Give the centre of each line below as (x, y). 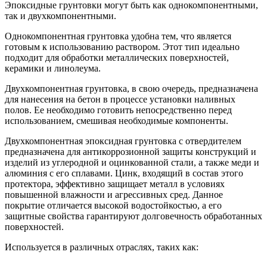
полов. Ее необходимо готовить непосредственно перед (118, 110)
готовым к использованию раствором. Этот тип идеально (122, 46)
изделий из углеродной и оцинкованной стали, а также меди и (132, 162)
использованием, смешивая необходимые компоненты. (117, 120)
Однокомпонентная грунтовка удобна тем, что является (118, 36)
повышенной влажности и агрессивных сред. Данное (114, 194)
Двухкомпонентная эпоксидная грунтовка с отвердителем (123, 141)
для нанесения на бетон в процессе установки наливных (120, 99)
